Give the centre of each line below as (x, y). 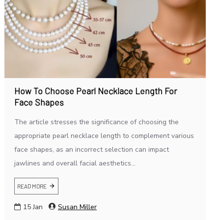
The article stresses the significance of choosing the (96, 122)
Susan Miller (77, 207)
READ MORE (32, 186)
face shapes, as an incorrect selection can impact (91, 149)
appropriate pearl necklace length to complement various (104, 136)
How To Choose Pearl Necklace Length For (95, 91)
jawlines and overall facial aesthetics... (75, 163)
